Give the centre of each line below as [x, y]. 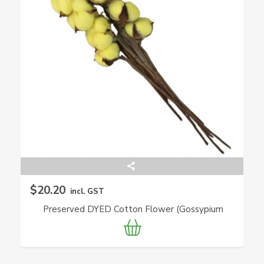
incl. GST [87, 192]
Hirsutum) [133, 222]
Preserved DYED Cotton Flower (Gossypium [133, 209]
